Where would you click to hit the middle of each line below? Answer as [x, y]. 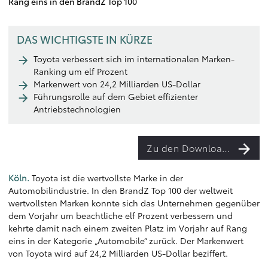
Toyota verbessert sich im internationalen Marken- [134, 59]
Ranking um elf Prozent [80, 71]
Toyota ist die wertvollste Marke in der [106, 178]
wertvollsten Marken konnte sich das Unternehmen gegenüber [134, 203]
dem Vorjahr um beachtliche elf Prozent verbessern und [121, 215]
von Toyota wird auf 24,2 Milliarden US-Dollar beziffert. [118, 253]
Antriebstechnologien [77, 109]
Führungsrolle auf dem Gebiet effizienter [116, 96]
